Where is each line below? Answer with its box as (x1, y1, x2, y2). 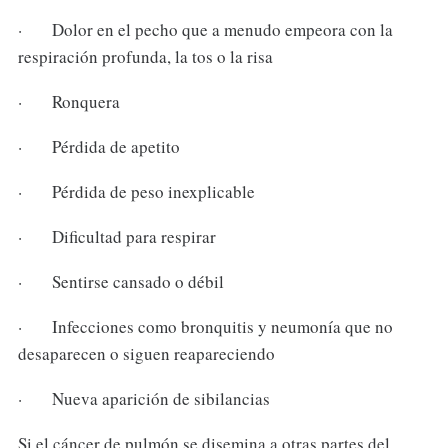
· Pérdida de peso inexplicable (17, 180, 255, 204)
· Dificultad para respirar (17, 224, 216, 248)
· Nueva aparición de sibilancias (17, 386, 270, 410)
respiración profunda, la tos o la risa (17, 45, 273, 69)
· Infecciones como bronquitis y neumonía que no (17, 314, 393, 338)
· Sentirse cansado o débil (17, 269, 224, 293)
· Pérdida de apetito (17, 135, 180, 159)
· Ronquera (17, 90, 120, 114)
